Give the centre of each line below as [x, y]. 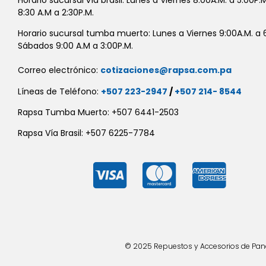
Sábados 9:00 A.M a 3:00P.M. [75, 46]
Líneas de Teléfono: [59, 91]
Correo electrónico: [59, 70]
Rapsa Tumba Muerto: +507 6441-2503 [98, 112]
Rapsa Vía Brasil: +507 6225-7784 [86, 133]
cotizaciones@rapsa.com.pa [166, 70]
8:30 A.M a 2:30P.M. [56, 12]
